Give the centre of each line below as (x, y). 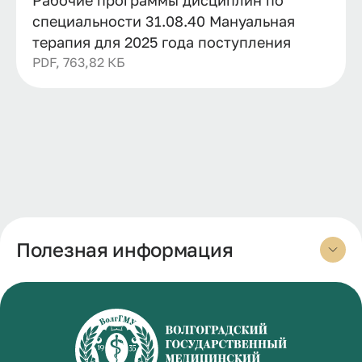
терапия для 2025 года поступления (162, 42)
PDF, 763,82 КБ (79, 62)
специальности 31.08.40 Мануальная (164, 21)
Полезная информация (125, 249)
